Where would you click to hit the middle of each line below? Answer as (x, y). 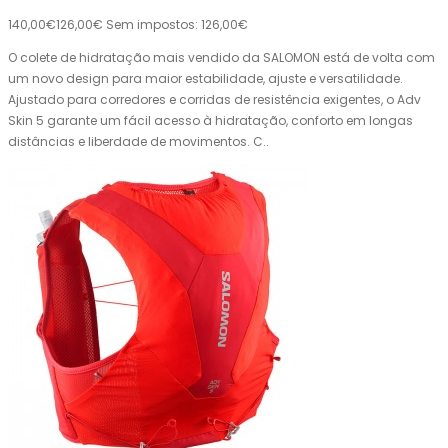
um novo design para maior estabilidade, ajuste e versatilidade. (205, 79)
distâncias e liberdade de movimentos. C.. (138, 142)
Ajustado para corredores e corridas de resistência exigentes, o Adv (214, 100)
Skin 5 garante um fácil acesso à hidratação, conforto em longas (210, 121)
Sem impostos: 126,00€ (177, 25)
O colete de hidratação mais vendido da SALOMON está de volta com (221, 58)
